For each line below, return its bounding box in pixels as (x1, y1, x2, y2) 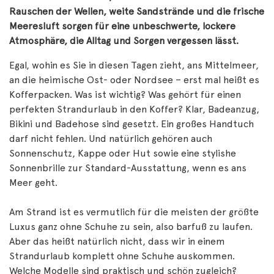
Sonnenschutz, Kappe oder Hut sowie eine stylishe (9, 147, 236, 159)
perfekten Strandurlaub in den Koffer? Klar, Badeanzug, (9, 103, 259, 115)
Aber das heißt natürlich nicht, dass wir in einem (9, 235, 225, 247)
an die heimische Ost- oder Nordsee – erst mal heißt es (9, 74, 259, 86)
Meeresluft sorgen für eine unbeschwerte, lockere (9, 20, 235, 32)
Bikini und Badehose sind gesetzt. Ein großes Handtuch (9, 118, 254, 130)
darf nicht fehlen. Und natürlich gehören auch (9, 133, 212, 144)
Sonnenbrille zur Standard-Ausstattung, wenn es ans (9, 162, 246, 174)
